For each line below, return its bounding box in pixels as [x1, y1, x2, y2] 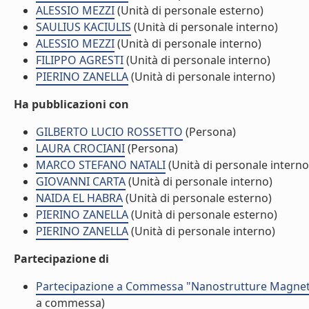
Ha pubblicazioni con [14, 97, 129, 112]
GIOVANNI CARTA [36, 174, 126, 189]
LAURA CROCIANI [36, 141, 125, 156]
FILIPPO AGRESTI [36, 52, 123, 68]
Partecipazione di [14, 251, 109, 266]
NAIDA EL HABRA [36, 190, 123, 206]
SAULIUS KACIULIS [36, 19, 131, 34]
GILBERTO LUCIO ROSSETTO [36, 124, 183, 139]
